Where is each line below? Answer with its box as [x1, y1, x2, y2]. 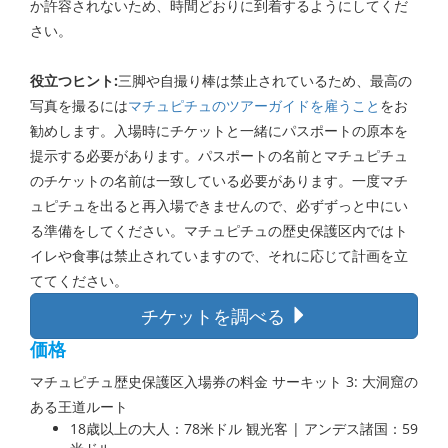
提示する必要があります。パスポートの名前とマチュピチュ [30, 146, 408, 165]
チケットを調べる [140, 304, 290, 328]
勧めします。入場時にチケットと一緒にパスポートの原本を [30, 121, 408, 140]
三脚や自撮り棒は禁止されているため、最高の [118, 71, 412, 90]
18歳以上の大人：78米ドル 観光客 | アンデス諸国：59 [70, 419, 418, 439]
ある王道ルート [30, 397, 128, 417]
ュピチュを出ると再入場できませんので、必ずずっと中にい [30, 196, 408, 215]
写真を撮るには [30, 96, 128, 115]
